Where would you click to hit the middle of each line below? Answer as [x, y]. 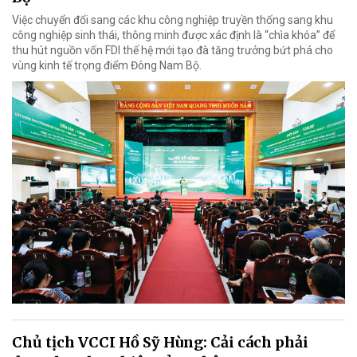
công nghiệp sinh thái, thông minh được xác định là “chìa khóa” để [173, 35]
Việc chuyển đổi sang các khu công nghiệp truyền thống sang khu [173, 20]
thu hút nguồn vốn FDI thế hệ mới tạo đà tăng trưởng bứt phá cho [173, 51]
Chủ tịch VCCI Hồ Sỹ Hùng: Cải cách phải [160, 343]
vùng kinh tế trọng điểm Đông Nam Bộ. [107, 66]
